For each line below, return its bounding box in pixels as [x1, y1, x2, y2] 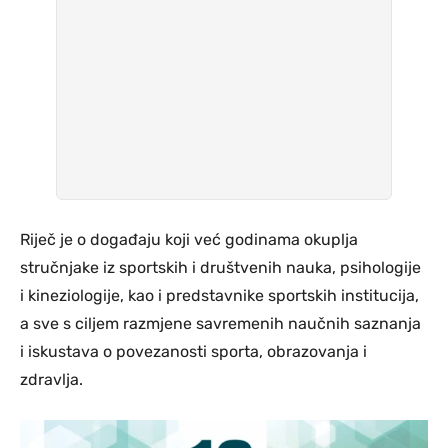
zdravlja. [20, 369, 83, 389]
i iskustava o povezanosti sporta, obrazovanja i [20, 341, 367, 361]
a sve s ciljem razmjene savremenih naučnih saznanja [20, 313, 421, 333]
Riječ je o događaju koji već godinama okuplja [20, 229, 358, 249]
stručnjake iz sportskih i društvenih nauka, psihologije [20, 257, 421, 277]
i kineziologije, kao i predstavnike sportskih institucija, [20, 285, 419, 305]
